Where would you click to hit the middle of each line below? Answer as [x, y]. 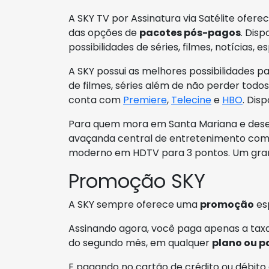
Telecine [191, 100]
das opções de [104, 33]
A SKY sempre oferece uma [134, 205]
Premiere [145, 100]
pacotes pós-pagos [190, 33]
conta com [96, 100]
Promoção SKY [137, 181]
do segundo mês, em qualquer [140, 243]
